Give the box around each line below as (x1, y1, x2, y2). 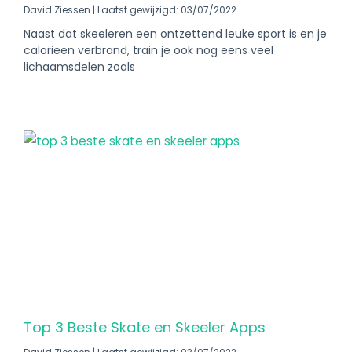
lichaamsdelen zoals (24, 59, 135, 75)
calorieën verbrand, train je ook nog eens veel (24, 42, 273, 58)
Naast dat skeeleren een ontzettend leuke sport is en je (24, 26, 327, 42)
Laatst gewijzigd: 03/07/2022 (95, 3, 236, 16)
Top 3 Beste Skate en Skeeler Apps (24, 317, 266, 337)
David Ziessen (24, 3, 93, 16)
